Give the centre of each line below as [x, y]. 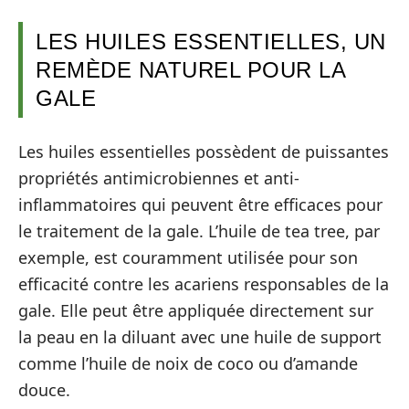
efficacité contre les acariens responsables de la [204, 283]
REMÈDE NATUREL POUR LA [191, 70]
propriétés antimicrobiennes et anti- [159, 178]
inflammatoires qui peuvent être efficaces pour [200, 204]
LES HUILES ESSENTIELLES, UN [211, 42]
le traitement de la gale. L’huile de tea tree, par [199, 231]
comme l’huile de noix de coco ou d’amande [188, 363]
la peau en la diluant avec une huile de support [200, 336]
